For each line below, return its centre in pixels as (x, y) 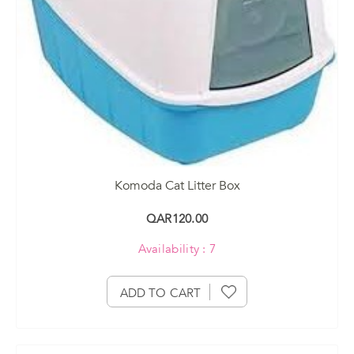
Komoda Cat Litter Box (177, 185)
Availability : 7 (177, 249)
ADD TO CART (160, 293)
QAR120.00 (177, 218)
